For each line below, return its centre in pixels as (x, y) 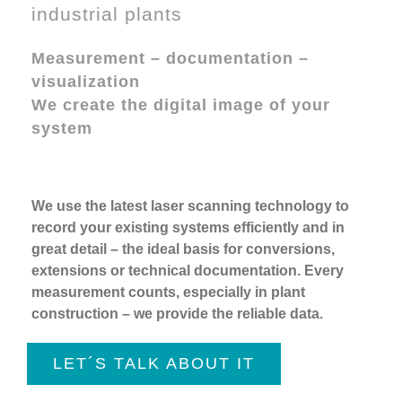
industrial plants (106, 14)
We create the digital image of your (180, 105)
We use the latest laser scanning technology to (190, 206)
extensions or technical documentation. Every (187, 271)
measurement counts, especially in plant (168, 293)
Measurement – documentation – (170, 59)
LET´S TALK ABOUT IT (153, 364)
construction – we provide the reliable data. (177, 314)
